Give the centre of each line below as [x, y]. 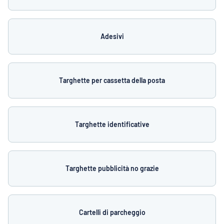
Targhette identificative [112, 124]
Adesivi [112, 36]
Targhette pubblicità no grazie [112, 168]
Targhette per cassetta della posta [112, 80]
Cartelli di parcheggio [112, 212]
